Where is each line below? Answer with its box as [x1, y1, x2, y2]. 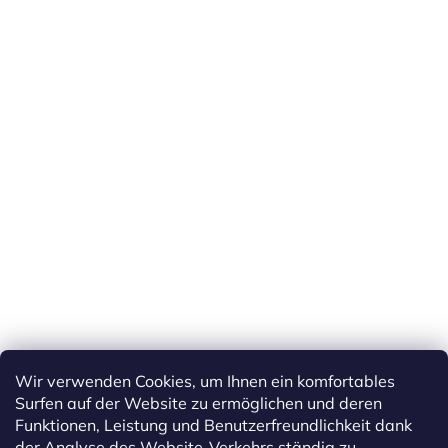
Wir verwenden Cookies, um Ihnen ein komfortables [15, 371, 395, 391]
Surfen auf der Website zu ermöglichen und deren [15, 393, 382, 413]
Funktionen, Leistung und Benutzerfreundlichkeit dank [15, 415, 412, 435]
